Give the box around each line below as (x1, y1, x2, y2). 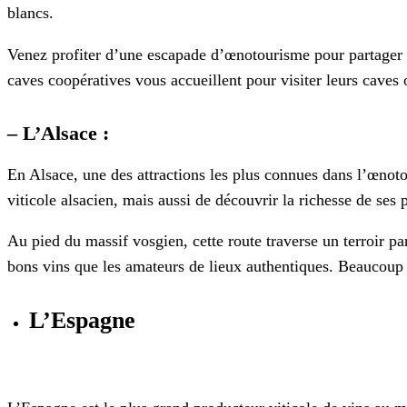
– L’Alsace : (7, 121, 109, 144)
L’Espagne (29, 307, 135, 334)
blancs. (7, 4, 54, 23)
